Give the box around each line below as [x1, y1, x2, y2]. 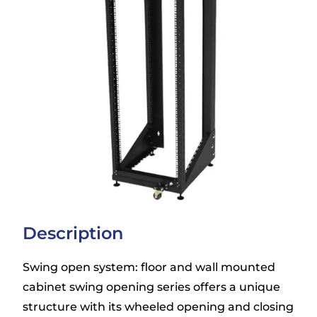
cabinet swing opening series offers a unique [23, 280, 281, 294]
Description [23, 223, 124, 244]
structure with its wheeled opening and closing [23, 300, 294, 314]
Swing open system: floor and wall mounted [23, 260, 276, 275]
